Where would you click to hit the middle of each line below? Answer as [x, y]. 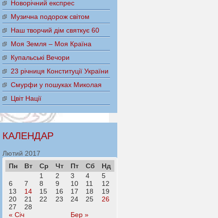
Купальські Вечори [40, 58]
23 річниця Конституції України [59, 71]
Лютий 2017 [21, 154]
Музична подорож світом [50, 17]
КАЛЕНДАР [28, 136]
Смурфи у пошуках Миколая [56, 85]
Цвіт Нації [26, 99]
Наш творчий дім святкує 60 [55, 30]
